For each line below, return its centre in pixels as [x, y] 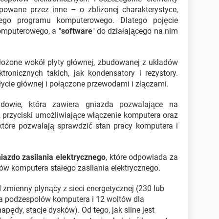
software [77, 31]
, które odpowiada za [142, 157]
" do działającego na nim [135, 31]
